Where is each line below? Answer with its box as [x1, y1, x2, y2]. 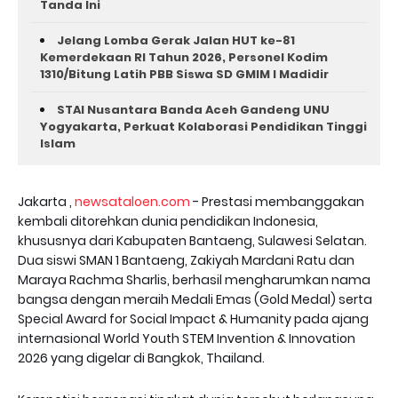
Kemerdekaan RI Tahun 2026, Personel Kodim [40, 49, 328, 66]
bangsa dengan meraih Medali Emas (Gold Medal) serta [18, 291, 372, 308]
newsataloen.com [75, 193, 190, 211]
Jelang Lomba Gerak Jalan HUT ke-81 [57, 32, 295, 49]
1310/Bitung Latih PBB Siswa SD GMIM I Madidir [40, 66, 329, 83]
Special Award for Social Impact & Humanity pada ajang [18, 310, 369, 328]
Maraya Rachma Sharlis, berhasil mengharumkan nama [18, 271, 370, 289]
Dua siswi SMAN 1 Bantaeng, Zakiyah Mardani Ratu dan [18, 251, 354, 269]
